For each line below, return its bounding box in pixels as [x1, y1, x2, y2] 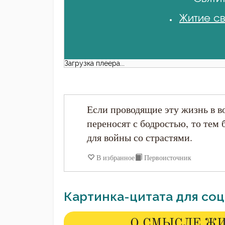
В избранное [96, 153, 135, 163]
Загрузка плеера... [64, 59, 125, 67]
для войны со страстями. [87, 130, 192, 144]
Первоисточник [144, 153, 191, 163]
